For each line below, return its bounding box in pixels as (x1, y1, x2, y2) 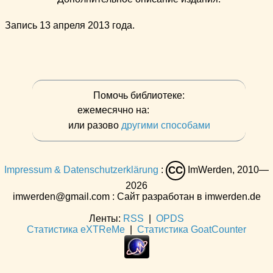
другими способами (121, 119, 210, 130)
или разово (68, 119, 121, 130)
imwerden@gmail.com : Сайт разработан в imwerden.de (12, 191, 261, 202)
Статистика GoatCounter (137, 224, 246, 235)
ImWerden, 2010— (185, 165, 269, 175)
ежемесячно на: (77, 104, 152, 115)
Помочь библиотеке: (93, 90, 185, 101)
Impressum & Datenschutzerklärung (4, 165, 158, 175)
